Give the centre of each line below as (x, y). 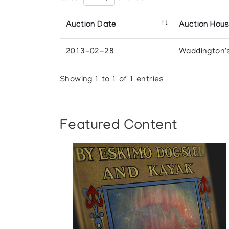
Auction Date (91, 25)
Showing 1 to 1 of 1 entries (112, 80)
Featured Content (119, 126)
